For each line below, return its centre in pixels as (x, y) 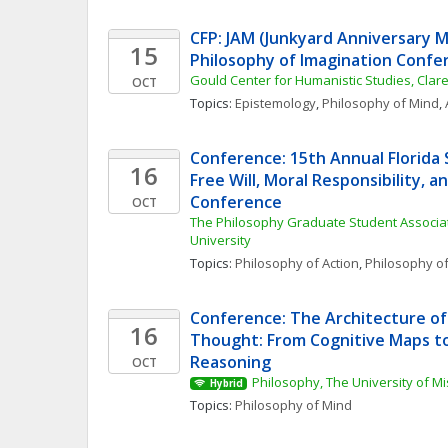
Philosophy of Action (297, 263)
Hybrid (226, 383)
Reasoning (230, 362)
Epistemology (275, 103)
